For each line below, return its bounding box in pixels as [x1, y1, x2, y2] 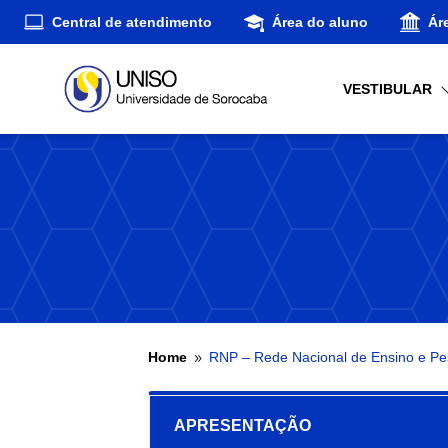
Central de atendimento [52, 14, 212, 30]
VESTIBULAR [342, 81, 436, 97]
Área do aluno [272, 14, 368, 30]
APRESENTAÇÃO [173, 417, 311, 435]
